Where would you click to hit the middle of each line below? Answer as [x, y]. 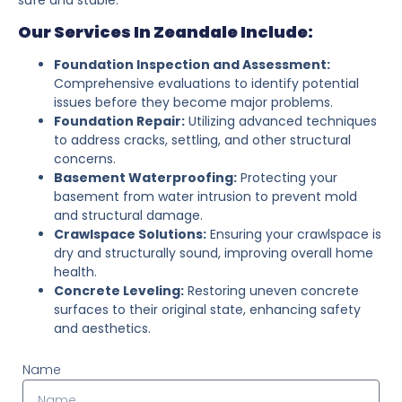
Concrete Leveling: [119, 290]
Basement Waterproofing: [145, 177]
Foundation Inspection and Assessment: [192, 64]
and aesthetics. [102, 328]
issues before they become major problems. [193, 102]
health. [75, 271]
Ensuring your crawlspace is [294, 234]
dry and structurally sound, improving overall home [214, 253]
